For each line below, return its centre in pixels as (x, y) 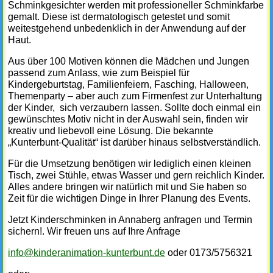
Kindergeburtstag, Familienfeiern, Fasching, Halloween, (128, 85)
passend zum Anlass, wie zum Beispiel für (99, 73)
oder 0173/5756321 (209, 253)
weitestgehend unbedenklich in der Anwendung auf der (127, 29)
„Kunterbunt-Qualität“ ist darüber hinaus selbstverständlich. (134, 143)
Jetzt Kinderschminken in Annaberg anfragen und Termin (130, 220)
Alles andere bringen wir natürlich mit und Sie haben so (127, 187)
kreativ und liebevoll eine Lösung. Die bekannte (111, 131)
